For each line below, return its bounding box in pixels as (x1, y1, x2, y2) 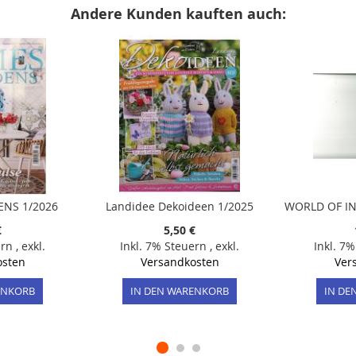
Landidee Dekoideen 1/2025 (106, 199, 253, 215)
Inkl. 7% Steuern (120, 238, 210, 254)
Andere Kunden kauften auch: (70, 4, 286, 25)
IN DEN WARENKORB (130, 284, 229, 299)
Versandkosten (140, 254, 219, 270)
